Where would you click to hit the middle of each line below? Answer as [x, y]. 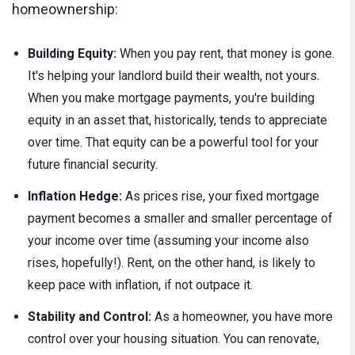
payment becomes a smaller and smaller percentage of [180, 218]
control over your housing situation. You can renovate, [174, 338]
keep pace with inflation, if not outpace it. [140, 284]
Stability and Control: [90, 316]
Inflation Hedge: [75, 196]
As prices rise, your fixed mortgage [221, 196]
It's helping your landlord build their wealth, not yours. [174, 75]
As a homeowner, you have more [242, 316]
